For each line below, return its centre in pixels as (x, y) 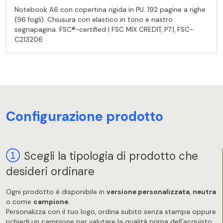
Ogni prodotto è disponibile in (56, 192)
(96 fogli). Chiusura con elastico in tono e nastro (94, 19)
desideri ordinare (50, 171)
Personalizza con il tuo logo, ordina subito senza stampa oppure (111, 212)
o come (20, 202)
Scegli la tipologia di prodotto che (111, 156)
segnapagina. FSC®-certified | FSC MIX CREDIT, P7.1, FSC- (104, 29)
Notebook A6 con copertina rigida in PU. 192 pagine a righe (110, 9)
